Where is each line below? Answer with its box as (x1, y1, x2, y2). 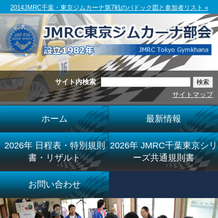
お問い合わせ (28, 179, 81, 189)
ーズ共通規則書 (133, 152, 194, 163)
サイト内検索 (55, 77, 96, 86)
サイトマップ (172, 90, 213, 98)
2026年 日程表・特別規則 (4, 140, 105, 150)
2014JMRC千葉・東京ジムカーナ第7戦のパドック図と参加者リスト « (10, 4, 208, 11)
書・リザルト (28, 152, 81, 163)
